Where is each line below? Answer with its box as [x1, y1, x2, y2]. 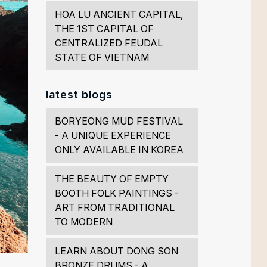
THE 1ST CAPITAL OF [54, 23, 154, 35]
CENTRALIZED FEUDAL [54, 37, 163, 49]
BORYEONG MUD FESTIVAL [54, 115, 183, 128]
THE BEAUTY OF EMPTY [54, 173, 169, 185]
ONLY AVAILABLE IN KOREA [54, 144, 184, 156]
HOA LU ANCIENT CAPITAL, [54, 8, 183, 21]
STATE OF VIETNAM [54, 51, 149, 64]
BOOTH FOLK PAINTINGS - [54, 187, 179, 200]
